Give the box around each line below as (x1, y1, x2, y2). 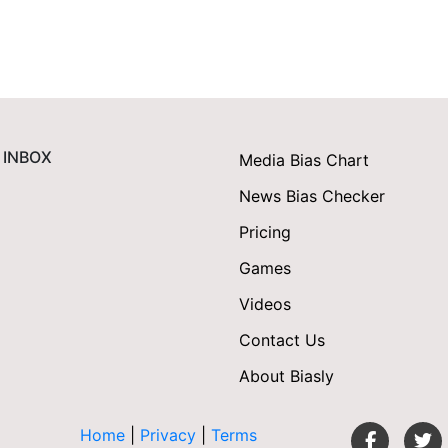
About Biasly (239, 366, 334, 387)
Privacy (139, 425, 201, 446)
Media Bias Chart (239, 150, 369, 171)
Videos (239, 294, 291, 315)
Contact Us (239, 330, 325, 351)
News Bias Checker (239, 186, 385, 207)
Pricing (239, 222, 291, 243)
